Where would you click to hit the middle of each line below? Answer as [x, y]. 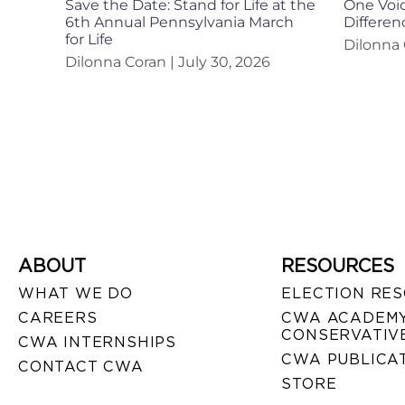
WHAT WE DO [75, 294]
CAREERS [58, 318]
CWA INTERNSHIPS [97, 343]
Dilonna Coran [118, 62]
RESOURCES [338, 266]
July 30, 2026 [222, 62]
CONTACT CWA [81, 367]
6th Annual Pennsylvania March [179, 23]
